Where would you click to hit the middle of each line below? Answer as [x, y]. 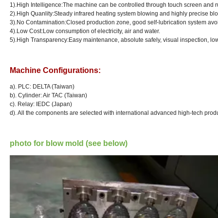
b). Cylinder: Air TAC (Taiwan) [48, 96]
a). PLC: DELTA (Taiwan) [42, 87]
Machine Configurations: [55, 71]
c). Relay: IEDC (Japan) [41, 104]
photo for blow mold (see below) [69, 144]
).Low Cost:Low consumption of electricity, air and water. [87, 31]
